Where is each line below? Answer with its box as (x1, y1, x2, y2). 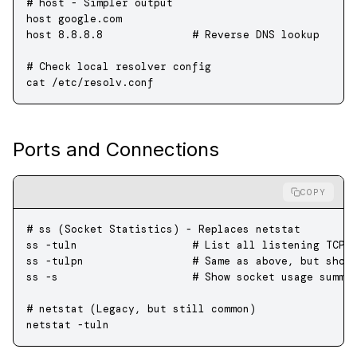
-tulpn (39, 254, 84, 268)
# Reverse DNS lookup (103, 28, 320, 41)
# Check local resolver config (26, 60, 211, 73)
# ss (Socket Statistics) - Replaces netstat (26, 222, 300, 236)
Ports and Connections (13, 138, 219, 161)
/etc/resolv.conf (45, 76, 154, 89)
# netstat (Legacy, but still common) (26, 302, 256, 316)
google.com (52, 12, 122, 25)
